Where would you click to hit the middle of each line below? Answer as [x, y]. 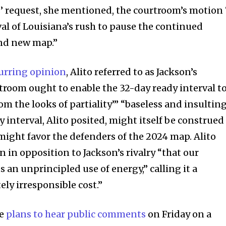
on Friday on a [179, 214]
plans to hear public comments [76, 214]
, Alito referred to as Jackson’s [132, 72]
